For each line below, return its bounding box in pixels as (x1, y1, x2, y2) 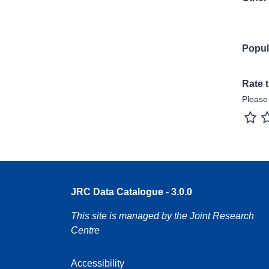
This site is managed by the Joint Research (71, 210, 254, 221)
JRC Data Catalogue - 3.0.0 (71, 186, 192, 197)
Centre (71, 225, 100, 235)
